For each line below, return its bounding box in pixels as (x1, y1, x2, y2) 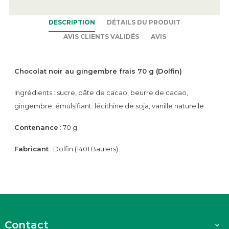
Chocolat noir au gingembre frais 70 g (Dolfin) (14, 66, 184, 75)
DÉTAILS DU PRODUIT (107, 18, 180, 26)
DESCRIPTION (49, 18, 95, 26)
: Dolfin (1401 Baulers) (49, 144, 118, 153)
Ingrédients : (14, 88, 57, 97)
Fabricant (14, 144, 49, 153)
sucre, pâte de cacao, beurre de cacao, (57, 88, 188, 97)
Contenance (14, 123, 58, 131)
